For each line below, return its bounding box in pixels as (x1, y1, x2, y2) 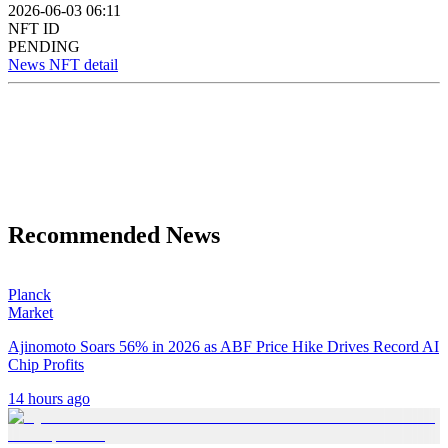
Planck (8, 286, 51, 304)
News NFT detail (8, 55, 118, 73)
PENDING (8, 37, 80, 55)
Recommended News (8, 221, 220, 248)
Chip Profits (8, 356, 84, 374)
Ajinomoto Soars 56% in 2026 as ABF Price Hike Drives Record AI (8, 338, 439, 356)
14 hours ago (8, 390, 90, 408)
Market (8, 304, 53, 322)
